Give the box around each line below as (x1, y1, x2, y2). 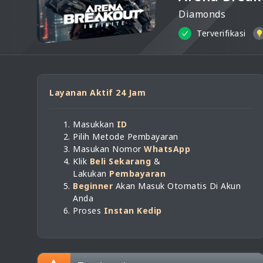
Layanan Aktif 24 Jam (49, 87, 146, 98)
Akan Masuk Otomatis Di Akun (113, 180, 241, 191)
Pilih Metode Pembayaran (73, 131, 178, 142)
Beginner (73, 180, 113, 191)
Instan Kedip (103, 205, 162, 216)
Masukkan (73, 119, 117, 130)
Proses (73, 205, 104, 216)
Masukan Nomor (73, 143, 144, 154)
